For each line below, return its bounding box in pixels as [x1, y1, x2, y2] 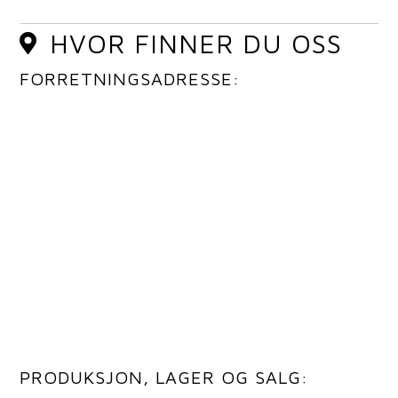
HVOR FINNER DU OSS [50, 28, 343, 59]
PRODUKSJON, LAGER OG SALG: [20, 367, 309, 388]
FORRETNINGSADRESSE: [20, 68, 241, 89]
